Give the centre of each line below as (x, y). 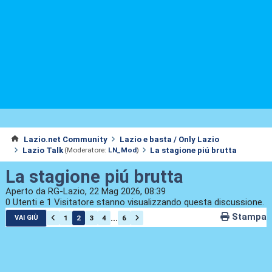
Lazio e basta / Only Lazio (170, 139)
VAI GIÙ (26, 218)
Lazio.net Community (65, 139)
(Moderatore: (86, 150)
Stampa (250, 217)
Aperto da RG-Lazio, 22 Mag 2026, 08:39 (85, 192)
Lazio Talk (42, 150)
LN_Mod (123, 150)
